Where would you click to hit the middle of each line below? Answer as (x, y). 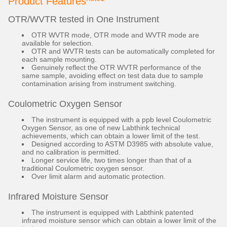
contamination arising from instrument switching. (99, 84)
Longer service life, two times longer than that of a (111, 160)
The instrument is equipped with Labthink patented (112, 212)
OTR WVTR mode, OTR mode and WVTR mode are (115, 35)
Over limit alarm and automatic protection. (99, 176)
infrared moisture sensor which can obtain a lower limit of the (119, 220)
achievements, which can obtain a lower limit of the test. (111, 136)
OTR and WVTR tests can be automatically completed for (123, 51)
